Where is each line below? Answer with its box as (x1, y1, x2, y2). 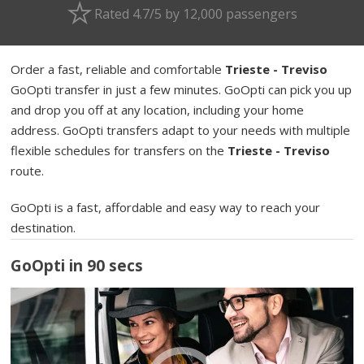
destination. (11, 219, 76, 236)
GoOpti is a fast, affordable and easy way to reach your (11, 198, 321, 215)
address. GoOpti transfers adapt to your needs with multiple (11, 121, 351, 138)
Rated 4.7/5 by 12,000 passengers (93, 4, 297, 23)
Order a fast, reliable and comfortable (11, 60, 226, 77)
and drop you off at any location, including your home (11, 101, 305, 118)
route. (11, 162, 45, 179)
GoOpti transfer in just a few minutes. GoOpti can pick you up (11, 80, 353, 97)
